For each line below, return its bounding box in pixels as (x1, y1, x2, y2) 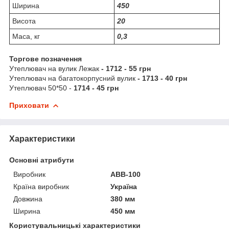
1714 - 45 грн (72, 83, 119, 92)
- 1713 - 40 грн (135, 74, 187, 82)
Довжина (13, 194, 42, 203)
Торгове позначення (9, 54, 82, 63)
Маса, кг (12, 32, 40, 40)
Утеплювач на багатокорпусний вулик (9, 74, 135, 82)
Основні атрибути (9, 155, 74, 164)
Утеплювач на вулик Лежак (9, 64, 99, 73)
